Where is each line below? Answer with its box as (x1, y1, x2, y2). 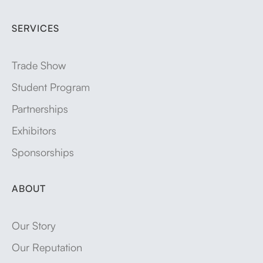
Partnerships (12, 100, 68, 116)
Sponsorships (12, 144, 74, 159)
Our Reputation (12, 239, 82, 254)
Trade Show (12, 57, 66, 72)
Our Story (12, 217, 56, 232)
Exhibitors (12, 122, 56, 137)
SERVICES (12, 21, 59, 34)
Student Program (12, 79, 90, 94)
